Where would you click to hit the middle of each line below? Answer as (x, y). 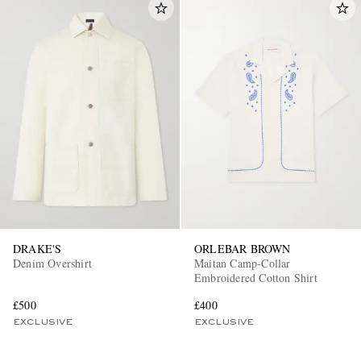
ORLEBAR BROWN (243, 248)
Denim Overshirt (52, 263)
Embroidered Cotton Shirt (256, 277)
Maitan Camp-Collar (243, 263)
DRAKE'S (37, 248)
